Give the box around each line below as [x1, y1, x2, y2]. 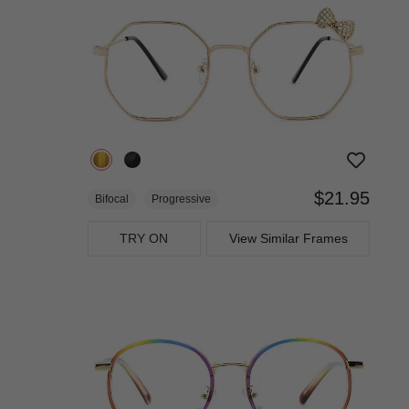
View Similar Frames [228, 231, 348, 246]
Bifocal [95, 193, 129, 206]
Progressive [152, 193, 211, 206]
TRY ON [120, 231, 169, 246]
